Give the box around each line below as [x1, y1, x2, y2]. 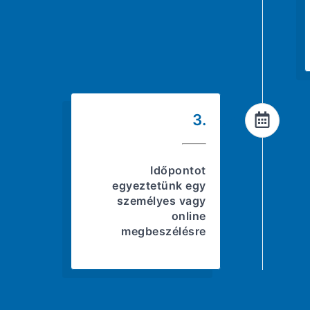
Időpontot [150, 163, 206, 177]
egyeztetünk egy [112, 178, 206, 192]
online [171, 208, 206, 223]
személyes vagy [116, 193, 206, 208]
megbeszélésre [121, 224, 206, 238]
